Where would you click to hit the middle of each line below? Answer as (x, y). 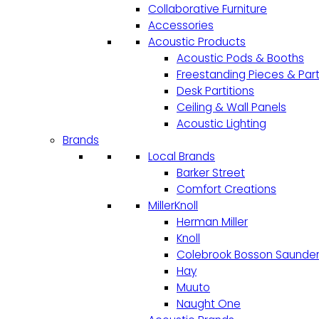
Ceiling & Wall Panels (231, 108)
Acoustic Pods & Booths (240, 58)
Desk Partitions (215, 91)
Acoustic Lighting (221, 124)
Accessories (181, 26)
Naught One (209, 304)
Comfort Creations (226, 189)
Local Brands (182, 157)
